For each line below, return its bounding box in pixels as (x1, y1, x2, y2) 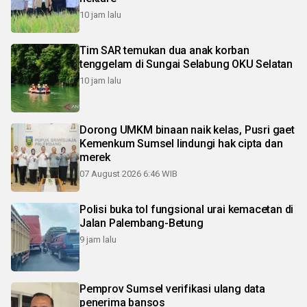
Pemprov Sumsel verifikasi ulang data (79, 282, 265, 295)
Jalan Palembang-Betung (79, 217, 204, 230)
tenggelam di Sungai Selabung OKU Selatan (79, 58, 293, 71)
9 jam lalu (79, 234, 116, 245)
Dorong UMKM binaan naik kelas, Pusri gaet (79, 123, 295, 136)
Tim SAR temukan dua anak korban (79, 44, 249, 57)
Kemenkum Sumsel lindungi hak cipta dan (79, 137, 283, 150)
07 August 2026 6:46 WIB (79, 169, 177, 179)
